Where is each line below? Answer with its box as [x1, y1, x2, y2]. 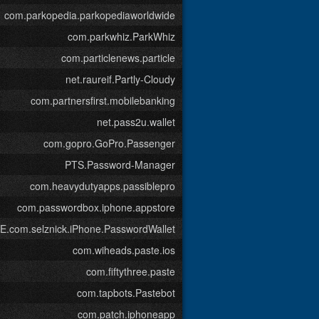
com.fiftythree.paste [86, 264, 175, 278]
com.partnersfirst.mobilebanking [31, 93, 175, 108]
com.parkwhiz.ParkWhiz [68, 29, 175, 43]
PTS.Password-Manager [65, 157, 175, 172]
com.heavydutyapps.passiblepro [30, 179, 175, 193]
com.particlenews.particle [61, 51, 175, 65]
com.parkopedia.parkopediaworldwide [4, 8, 175, 22]
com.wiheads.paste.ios [73, 243, 175, 257]
